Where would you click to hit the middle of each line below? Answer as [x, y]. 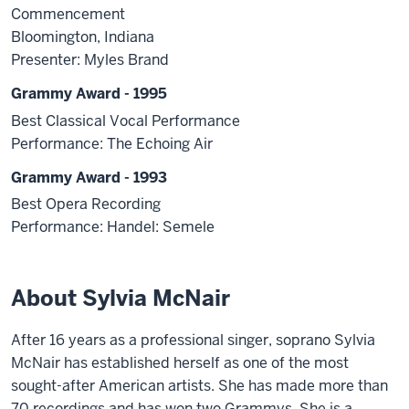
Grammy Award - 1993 [89, 177]
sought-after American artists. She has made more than [199, 386]
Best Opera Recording [86, 204]
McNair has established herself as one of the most [180, 363]
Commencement [68, 14]
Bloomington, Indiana [83, 37]
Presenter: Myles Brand [90, 59]
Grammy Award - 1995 [89, 93]
